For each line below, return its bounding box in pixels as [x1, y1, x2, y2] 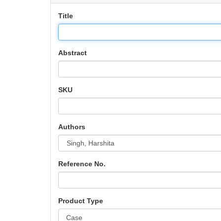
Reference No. [58, 160, 106, 168]
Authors [58, 123, 85, 131]
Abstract [58, 49, 87, 57]
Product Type [58, 197, 103, 205]
